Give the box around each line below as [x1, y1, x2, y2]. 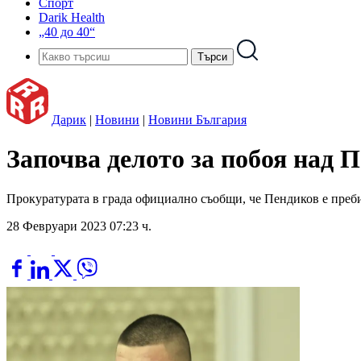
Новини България [148, 113, 247, 127]
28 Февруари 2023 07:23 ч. [6, 218, 151, 233]
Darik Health [39, 10, 105, 24]
